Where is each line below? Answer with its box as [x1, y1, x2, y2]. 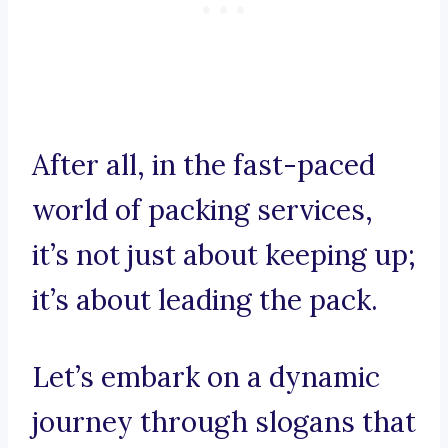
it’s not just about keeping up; [32, 237, 416, 274]
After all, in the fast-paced [32, 147, 375, 184]
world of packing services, [32, 192, 373, 229]
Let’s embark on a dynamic [32, 359, 380, 396]
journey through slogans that [32, 404, 416, 441]
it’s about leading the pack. [32, 282, 378, 319]
